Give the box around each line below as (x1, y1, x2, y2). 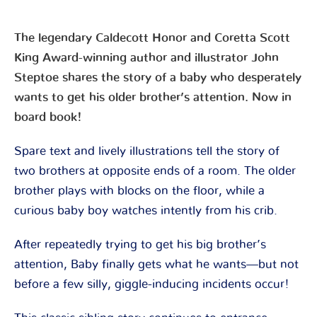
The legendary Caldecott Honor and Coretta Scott (14, 31, 290, 44)
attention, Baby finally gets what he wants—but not (14, 258, 299, 270)
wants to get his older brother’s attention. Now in (14, 91, 292, 103)
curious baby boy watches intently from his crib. (14, 204, 277, 217)
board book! (14, 110, 82, 123)
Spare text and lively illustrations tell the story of (14, 144, 279, 157)
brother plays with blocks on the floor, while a (14, 184, 265, 197)
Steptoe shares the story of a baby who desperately (14, 71, 301, 83)
